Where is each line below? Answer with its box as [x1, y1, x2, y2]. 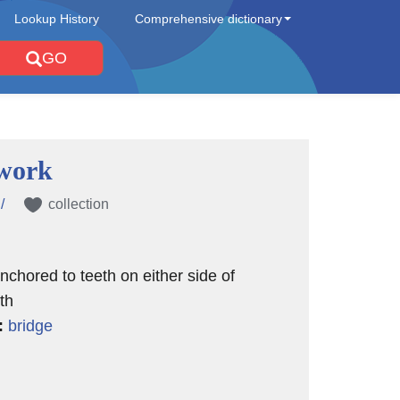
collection [47, 196, 109, 212]
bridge [7, 317, 53, 335]
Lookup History [14, 12, 99, 26]
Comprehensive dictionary [135, 12, 282, 26]
